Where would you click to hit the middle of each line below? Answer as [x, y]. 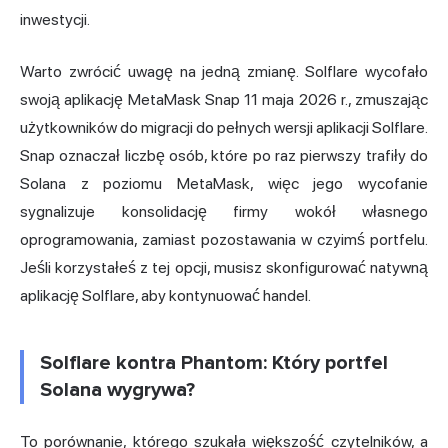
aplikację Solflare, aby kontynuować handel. [165, 296]
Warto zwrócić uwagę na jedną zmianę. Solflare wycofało [224, 72]
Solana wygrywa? [117, 390]
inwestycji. [55, 20]
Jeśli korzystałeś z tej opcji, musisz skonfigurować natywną [224, 268]
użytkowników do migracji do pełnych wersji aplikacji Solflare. [224, 128]
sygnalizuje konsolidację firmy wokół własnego [224, 212]
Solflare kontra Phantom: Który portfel [214, 363]
